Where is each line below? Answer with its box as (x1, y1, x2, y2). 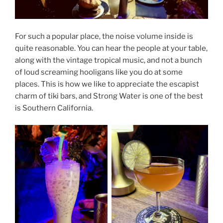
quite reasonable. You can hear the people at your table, (15, 43, 208, 53)
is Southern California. (15, 103, 93, 112)
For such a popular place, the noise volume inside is (15, 31, 193, 41)
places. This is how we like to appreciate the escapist (15, 79, 199, 89)
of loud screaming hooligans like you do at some (15, 67, 183, 77)
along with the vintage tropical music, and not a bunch (15, 55, 202, 65)
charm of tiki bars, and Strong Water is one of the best (15, 91, 203, 101)
